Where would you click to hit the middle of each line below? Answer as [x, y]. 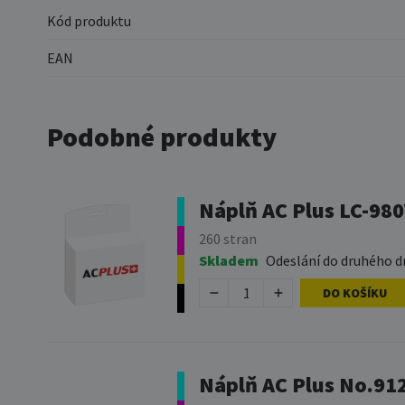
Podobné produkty [162, 136]
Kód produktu [89, 20]
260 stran [228, 238]
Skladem [229, 260]
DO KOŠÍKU [355, 292]
